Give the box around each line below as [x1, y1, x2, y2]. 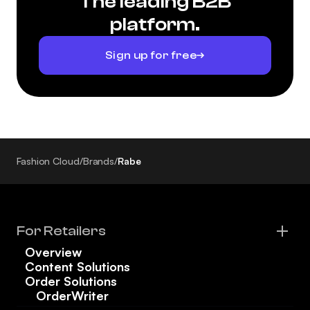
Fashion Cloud [17, 155, 80, 167]
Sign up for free [104, 48, 197, 62]
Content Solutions [25, 259, 130, 275]
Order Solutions [25, 273, 117, 289]
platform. [109, 13, 201, 36]
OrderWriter [36, 288, 109, 304]
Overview [25, 244, 82, 260]
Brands [82, 155, 115, 167]
